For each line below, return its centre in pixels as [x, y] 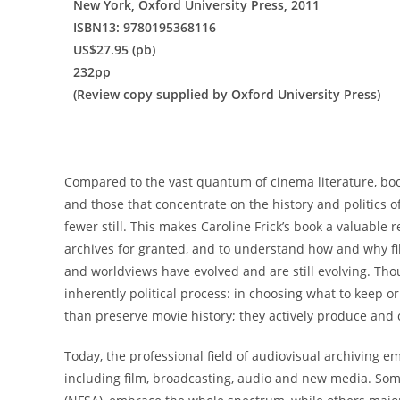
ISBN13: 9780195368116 [145, 27]
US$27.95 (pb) [114, 50]
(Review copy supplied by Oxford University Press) [227, 94]
